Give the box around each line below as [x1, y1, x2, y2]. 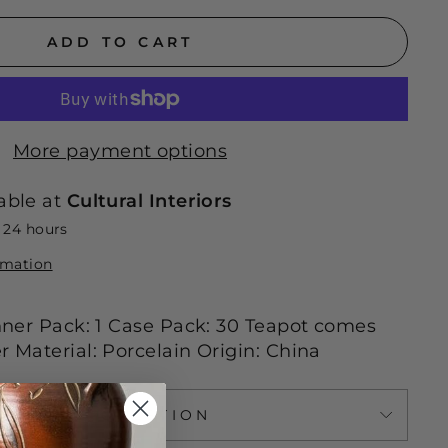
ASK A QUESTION [28, 406, 212, 424]
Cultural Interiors [66, 190, 232, 212]
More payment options [13, 140, 227, 162]
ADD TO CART [46, 32, 194, 51]
